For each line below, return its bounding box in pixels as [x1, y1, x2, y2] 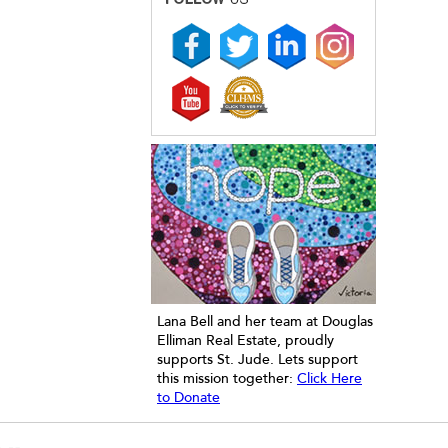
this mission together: [157, 370, 297, 387]
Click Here [297, 370, 362, 387]
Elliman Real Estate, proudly [157, 332, 334, 349]
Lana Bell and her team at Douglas [157, 313, 373, 330]
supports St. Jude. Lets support [157, 351, 358, 368]
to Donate [157, 389, 220, 406]
